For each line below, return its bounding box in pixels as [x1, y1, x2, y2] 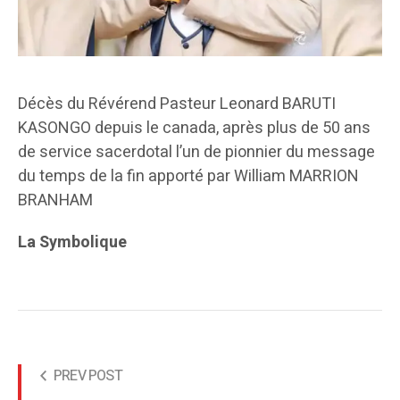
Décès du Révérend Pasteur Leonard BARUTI [18, 91, 336, 116]
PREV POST [54, 364, 122, 387]
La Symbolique [18, 229, 127, 254]
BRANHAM [18, 187, 93, 212]
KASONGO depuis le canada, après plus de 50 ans [18, 115, 371, 140]
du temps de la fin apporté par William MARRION [18, 163, 359, 188]
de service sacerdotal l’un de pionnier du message [18, 139, 375, 164]
